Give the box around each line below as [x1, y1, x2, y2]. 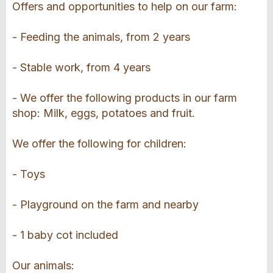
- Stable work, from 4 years [12, 61, 151, 74]
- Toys [12, 168, 45, 181]
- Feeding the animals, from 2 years [12, 30, 190, 44]
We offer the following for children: [12, 137, 186, 151]
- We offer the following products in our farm [12, 91, 237, 105]
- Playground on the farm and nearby [12, 198, 199, 211]
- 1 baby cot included [12, 229, 118, 242]
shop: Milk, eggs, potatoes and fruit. [12, 107, 195, 120]
